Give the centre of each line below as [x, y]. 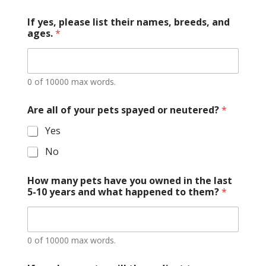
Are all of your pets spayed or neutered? [124, 110]
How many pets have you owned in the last [129, 181]
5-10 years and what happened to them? [124, 192]
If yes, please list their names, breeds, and [128, 22]
